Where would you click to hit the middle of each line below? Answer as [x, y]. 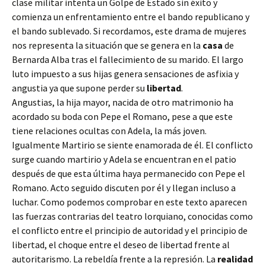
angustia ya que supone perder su [79, 88]
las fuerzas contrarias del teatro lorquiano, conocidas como [132, 216]
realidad [235, 259]
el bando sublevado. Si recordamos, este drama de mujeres [129, 31]
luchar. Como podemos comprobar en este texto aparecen [129, 202]
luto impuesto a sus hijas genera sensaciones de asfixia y [125, 74]
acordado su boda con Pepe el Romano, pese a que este [122, 116]
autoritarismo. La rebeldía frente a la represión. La [115, 259]
